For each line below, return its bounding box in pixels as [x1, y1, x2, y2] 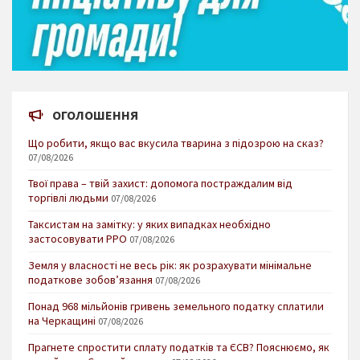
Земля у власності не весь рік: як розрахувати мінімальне [28, 257, 312, 272]
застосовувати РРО [28, 231, 127, 246]
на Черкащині [28, 313, 96, 328]
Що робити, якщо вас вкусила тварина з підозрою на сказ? [28, 135, 324, 150]
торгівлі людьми [28, 190, 108, 205]
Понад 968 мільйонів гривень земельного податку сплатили [28, 298, 324, 313]
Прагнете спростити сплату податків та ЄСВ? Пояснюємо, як [28, 339, 329, 354]
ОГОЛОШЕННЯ [52, 106, 138, 123]
